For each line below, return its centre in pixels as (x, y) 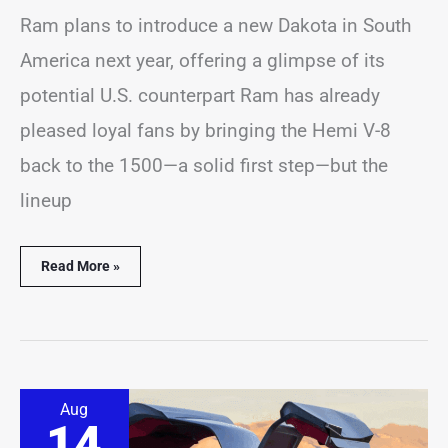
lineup (46, 200)
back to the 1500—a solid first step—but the (204, 165)
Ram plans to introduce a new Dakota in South (215, 25)
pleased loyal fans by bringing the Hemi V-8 (205, 130)
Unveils (63, 415)
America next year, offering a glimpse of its (202, 60)
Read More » (80, 266)
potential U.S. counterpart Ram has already (200, 95)
